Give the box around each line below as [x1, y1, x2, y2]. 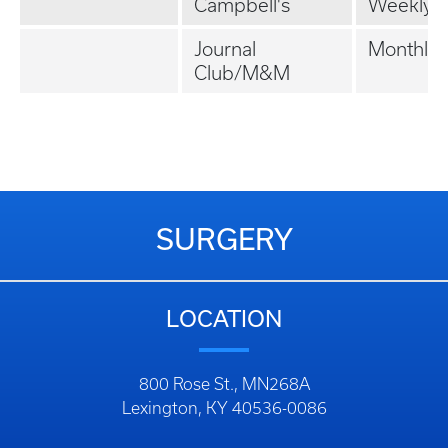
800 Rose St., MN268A [138, 375, 310, 393]
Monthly [368, 38, 438, 60]
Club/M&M [194, 62, 290, 84]
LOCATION [166, 306, 282, 331]
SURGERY [155, 223, 293, 256]
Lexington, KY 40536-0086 [121, 399, 327, 417]
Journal [194, 38, 256, 60]
